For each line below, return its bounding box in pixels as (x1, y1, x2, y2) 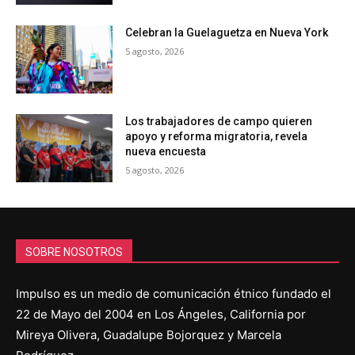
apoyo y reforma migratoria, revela (125, 130, 308, 143)
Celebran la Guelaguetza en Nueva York (125, 26, 329, 40)
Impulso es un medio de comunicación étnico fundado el (16, 285, 331, 301)
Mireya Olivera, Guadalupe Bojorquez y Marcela (16, 326, 281, 342)
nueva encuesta (125, 145, 207, 158)
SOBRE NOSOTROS (25, 245, 123, 258)
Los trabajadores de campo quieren (125, 115, 313, 128)
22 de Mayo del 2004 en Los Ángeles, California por (16, 306, 306, 322)
